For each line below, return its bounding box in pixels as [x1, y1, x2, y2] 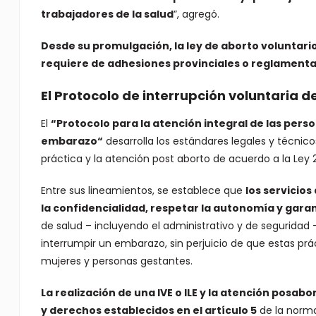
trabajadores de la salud [40, 7, 174, 21]
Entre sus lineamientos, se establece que [40, 183, 245, 197]
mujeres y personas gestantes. [40, 254, 193, 268]
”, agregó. [173, 7, 219, 21]
